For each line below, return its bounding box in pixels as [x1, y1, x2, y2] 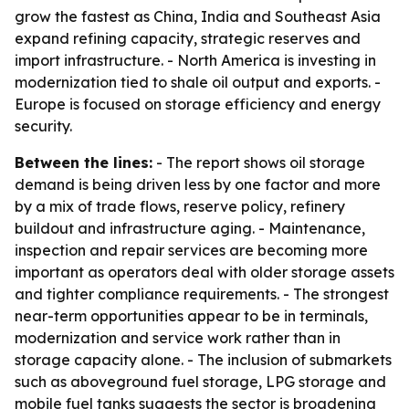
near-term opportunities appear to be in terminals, [15, 307, 368, 325]
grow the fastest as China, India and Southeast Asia [15, 7, 381, 26]
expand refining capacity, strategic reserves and [15, 29, 361, 47]
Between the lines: [15, 153, 152, 172]
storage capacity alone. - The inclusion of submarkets [15, 351, 392, 369]
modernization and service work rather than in [15, 329, 341, 347]
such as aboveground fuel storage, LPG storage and [15, 372, 386, 391]
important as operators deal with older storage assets [15, 263, 394, 281]
